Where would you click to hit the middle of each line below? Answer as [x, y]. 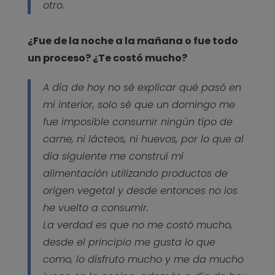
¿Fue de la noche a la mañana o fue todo [133, 41]
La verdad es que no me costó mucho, [137, 225]
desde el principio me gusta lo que [129, 242]
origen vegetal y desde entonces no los [140, 190]
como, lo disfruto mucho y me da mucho [143, 259]
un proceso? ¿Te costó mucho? [107, 58]
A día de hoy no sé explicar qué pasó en [142, 87]
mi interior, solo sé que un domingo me [139, 104]
